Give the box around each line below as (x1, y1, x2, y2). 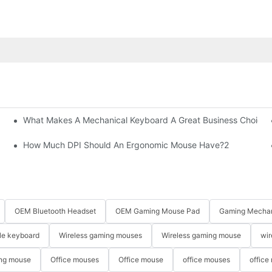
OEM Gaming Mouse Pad (115, 206, 200, 216)
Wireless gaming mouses (59, 231, 142, 240)
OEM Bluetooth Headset (15, 206, 96, 216)
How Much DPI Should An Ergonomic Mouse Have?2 (22, 139, 229, 150)
